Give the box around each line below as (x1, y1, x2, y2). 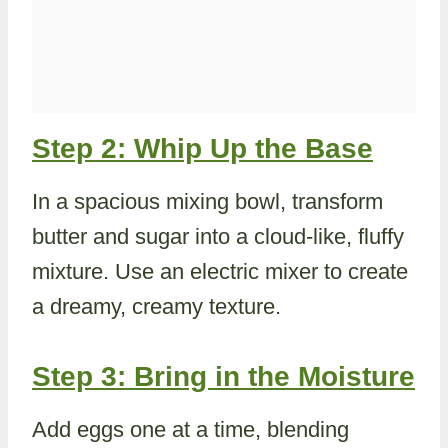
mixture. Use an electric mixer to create (32, 259, 408, 284)
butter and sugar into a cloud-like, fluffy (32, 224, 404, 249)
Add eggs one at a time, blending (32, 417, 349, 442)
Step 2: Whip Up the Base (32, 133, 373, 164)
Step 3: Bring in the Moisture (32, 361, 415, 392)
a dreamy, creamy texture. (32, 294, 281, 319)
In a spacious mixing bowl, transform (32, 189, 383, 214)
